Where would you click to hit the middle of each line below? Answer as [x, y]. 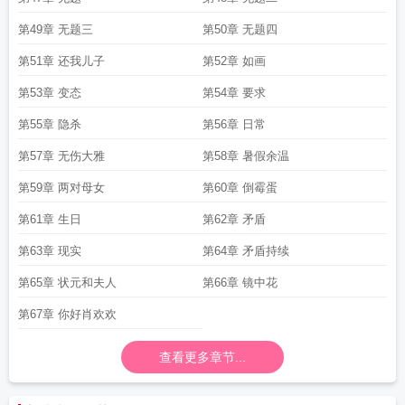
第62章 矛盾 [234, 219]
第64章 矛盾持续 [246, 251]
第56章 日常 [234, 124]
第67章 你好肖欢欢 [67, 314]
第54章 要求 [234, 93]
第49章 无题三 [56, 29]
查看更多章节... [202, 357]
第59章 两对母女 [61, 188]
